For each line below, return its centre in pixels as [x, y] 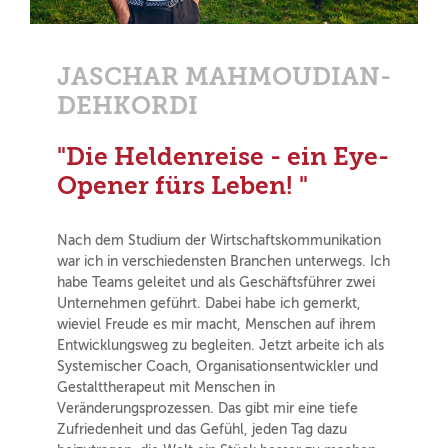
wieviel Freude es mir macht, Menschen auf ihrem [216, 325]
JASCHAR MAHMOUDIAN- [223, 76]
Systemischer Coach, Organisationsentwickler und [217, 367]
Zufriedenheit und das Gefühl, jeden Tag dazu [201, 430]
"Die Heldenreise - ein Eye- [222, 157]
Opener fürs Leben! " [182, 186]
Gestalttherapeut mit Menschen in [165, 388]
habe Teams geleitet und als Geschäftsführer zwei [215, 283]
